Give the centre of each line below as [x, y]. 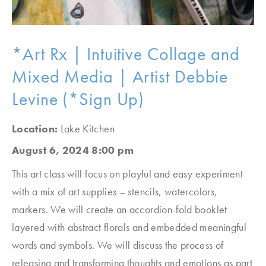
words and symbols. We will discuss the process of [118, 245]
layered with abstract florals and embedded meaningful [129, 227]
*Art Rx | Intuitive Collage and [126, 54]
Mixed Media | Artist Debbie [120, 77]
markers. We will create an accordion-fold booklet [120, 209]
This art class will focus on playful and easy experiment [128, 174]
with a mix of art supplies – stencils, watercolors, [115, 191]
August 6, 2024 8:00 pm [73, 150]
